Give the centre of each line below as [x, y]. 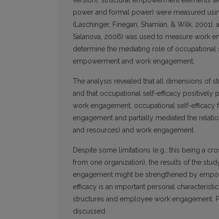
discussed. [90, 211]
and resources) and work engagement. [134, 130]
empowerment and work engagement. [134, 61]
